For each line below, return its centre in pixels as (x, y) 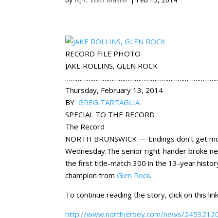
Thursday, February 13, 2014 (114, 90)
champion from (91, 175)
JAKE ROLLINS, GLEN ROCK (112, 66)
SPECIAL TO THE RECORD (110, 114)
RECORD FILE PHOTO (103, 54)
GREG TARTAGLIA (109, 102)
